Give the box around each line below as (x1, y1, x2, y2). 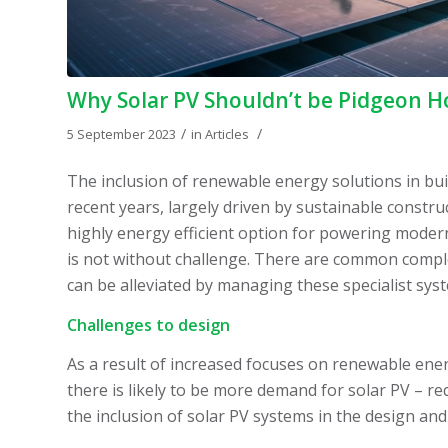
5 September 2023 (67, 124, 176, 143)
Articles (205, 124, 249, 143)
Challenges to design (67, 313, 230, 336)
